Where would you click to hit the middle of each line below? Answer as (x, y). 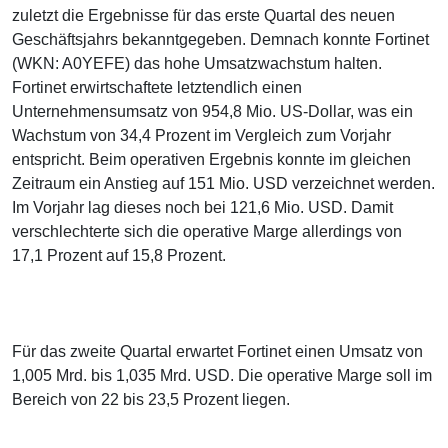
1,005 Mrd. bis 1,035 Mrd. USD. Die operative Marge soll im (222, 376)
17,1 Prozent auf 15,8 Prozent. (119, 256)
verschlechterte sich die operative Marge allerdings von (207, 232)
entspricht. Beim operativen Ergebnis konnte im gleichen (211, 160)
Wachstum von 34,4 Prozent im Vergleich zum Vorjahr (201, 136)
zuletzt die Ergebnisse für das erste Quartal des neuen (203, 16)
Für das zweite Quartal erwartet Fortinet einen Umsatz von (217, 352)
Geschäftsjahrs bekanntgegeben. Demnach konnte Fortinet (220, 40)
